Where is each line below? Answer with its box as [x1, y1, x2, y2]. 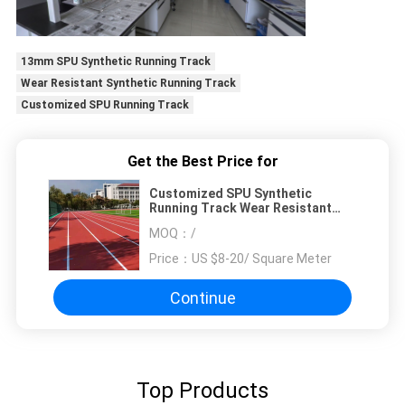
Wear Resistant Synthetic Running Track [20, 77, 236, 90]
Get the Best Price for [127, 153, 278, 171]
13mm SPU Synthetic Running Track [20, 55, 211, 69]
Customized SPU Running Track [20, 99, 189, 112]
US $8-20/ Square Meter [192, 251, 332, 267]
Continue [169, 287, 236, 307]
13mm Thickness [149, 215, 251, 231]
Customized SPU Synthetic [149, 186, 312, 202]
